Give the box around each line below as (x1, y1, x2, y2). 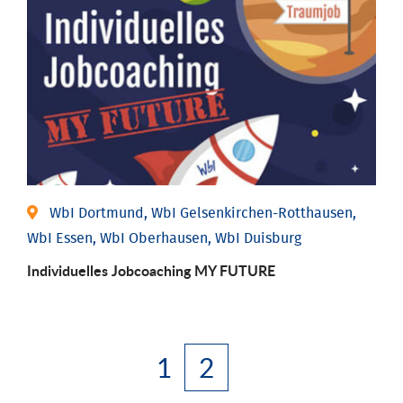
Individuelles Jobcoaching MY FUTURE (27, 259, 275, 281)
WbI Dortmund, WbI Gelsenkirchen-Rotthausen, (49, 205, 356, 220)
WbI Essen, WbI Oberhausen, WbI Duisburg (27, 230, 301, 246)
